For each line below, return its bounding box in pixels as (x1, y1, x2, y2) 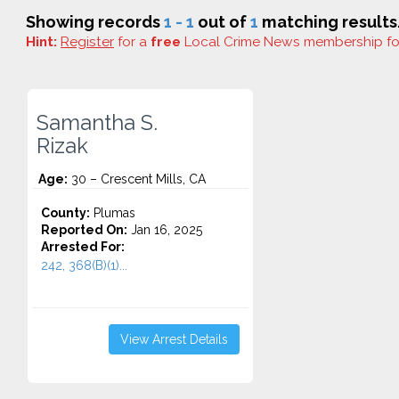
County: (41, 206, 90, 220)
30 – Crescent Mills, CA (68, 172, 206, 186)
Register (61, 34, 114, 50)
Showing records (26, 12, 164, 31)
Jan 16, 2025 (127, 223, 202, 237)
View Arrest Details (119, 332, 228, 346)
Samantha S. (37, 110, 158, 135)
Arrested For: (41, 240, 125, 254)
